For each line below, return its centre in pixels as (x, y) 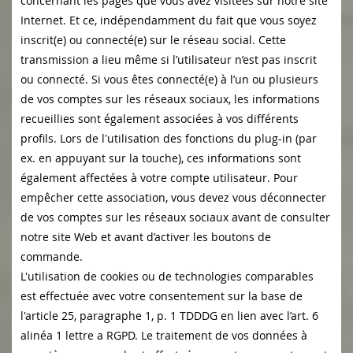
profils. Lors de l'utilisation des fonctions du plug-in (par (169, 139)
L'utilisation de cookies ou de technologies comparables (167, 277)
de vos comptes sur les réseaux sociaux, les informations (170, 99)
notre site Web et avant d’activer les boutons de (146, 237)
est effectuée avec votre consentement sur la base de (162, 296)
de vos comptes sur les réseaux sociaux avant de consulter (175, 217)
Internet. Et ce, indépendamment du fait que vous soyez (169, 20)
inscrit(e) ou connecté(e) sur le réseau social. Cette (153, 40)
